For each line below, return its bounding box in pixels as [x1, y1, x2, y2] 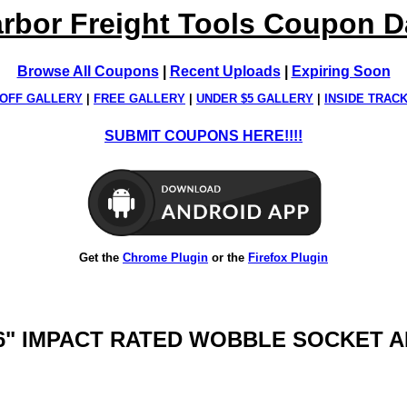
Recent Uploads [169, 64, 281, 79]
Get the [79, 250, 123, 264]
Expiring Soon [291, 64, 391, 79]
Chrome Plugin [123, 250, 208, 264]
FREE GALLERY [94, 92, 185, 106]
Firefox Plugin [248, 250, 328, 264]
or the [208, 250, 248, 264]
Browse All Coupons [16, 64, 159, 79]
